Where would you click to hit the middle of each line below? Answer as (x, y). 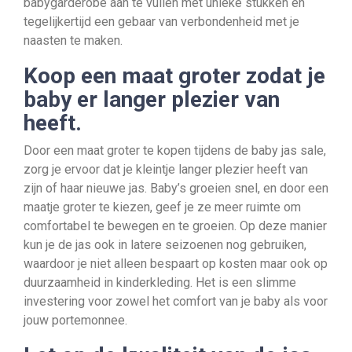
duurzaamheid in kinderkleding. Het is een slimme (160, 282)
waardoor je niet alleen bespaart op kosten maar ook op (176, 264)
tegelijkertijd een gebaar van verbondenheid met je (161, 22)
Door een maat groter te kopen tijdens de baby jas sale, (175, 150)
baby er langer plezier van (152, 99)
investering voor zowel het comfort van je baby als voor (176, 301)
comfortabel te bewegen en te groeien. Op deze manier (175, 226)
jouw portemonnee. (75, 320)
